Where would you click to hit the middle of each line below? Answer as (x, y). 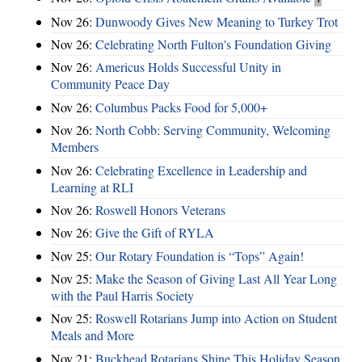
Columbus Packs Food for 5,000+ (181, 107)
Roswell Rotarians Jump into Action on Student (216, 318)
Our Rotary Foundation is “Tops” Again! (200, 255)
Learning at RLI (92, 187)
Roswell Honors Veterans (160, 209)
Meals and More (93, 335)
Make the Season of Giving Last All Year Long (216, 279)
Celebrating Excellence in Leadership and (201, 170)
